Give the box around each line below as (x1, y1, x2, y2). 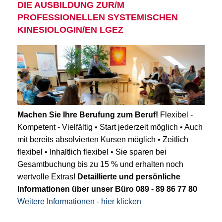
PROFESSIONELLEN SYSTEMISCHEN (17, 12, 178, 23)
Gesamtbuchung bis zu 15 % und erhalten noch (17, 160, 183, 169)
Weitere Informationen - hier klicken (17, 197, 141, 206)
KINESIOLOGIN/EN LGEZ (17, 25, 123, 35)
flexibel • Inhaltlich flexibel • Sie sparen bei (17, 148, 166, 157)
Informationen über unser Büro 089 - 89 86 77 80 (17, 185, 197, 194)
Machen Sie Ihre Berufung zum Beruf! (17, 111, 158, 119)
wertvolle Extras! (17, 172, 77, 181)
